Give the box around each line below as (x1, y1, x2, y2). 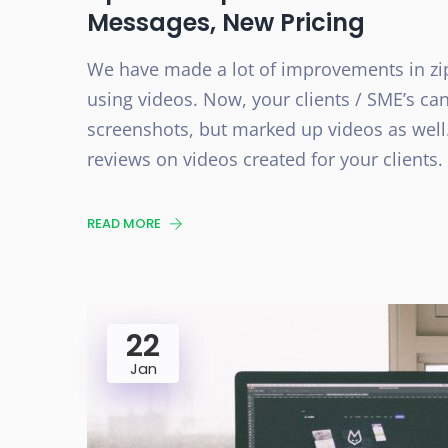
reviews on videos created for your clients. (87, 147, 443, 171)
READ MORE (87, 214, 164, 233)
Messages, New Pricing (87, 6, 365, 39)
